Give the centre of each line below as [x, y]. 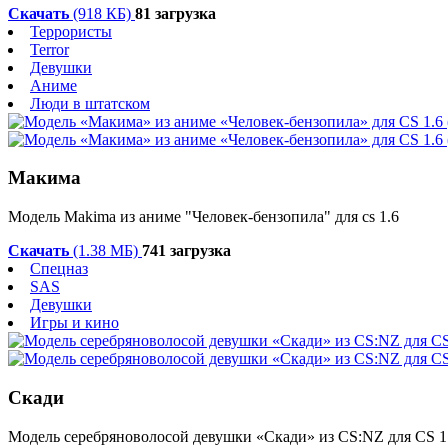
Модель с [39, 436]
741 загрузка [186, 251]
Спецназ [59, 269]
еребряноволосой [132, 436]
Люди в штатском [90, 103]
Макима [44, 178]
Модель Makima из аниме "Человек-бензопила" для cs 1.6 [203, 217]
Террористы [71, 31]
